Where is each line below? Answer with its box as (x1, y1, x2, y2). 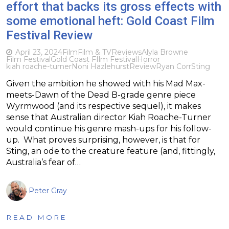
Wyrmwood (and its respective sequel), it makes (6, 101, 201, 111)
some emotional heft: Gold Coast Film (6, 13, 214, 28)
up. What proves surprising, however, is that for (6, 134, 200, 145)
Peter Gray (29, 186, 67, 195)
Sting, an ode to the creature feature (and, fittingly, (6, 146, 215, 156)
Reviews (111, 47, 142, 57)
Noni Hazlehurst (72, 61, 129, 71)
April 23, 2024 (15, 47, 62, 57)
